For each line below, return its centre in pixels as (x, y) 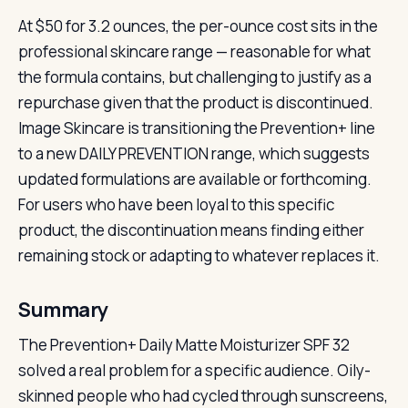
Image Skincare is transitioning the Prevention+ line (197, 128)
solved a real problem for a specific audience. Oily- (194, 370)
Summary (63, 310)
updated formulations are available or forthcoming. (195, 179)
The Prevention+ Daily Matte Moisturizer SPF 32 (184, 345)
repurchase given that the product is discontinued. (196, 102)
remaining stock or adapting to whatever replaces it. (199, 255)
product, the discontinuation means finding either (191, 230)
